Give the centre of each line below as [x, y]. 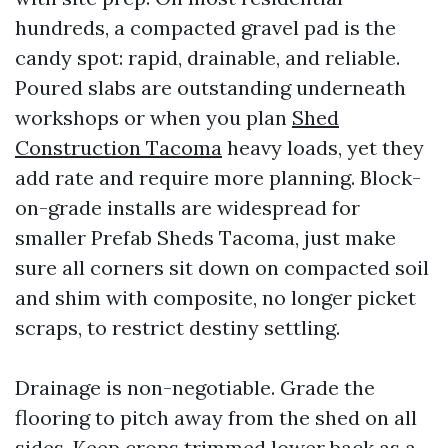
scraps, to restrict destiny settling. [177, 327]
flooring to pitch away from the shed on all [216, 417]
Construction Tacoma [118, 147]
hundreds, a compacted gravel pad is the [205, 27]
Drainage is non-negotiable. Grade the [195, 387]
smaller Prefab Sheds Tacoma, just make [205, 237]
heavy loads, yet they [323, 147]
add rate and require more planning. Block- [218, 177]
